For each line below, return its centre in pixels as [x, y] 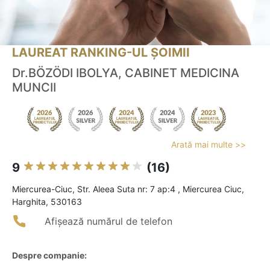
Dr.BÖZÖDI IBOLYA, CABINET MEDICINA [126, 73]
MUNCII [34, 88]
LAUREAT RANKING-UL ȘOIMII [101, 53]
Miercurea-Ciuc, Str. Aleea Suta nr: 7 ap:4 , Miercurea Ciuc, [128, 189]
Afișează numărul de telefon [108, 221]
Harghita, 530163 [47, 202]
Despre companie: [49, 256]
